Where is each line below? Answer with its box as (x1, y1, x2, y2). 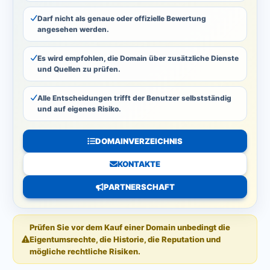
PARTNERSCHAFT (103, 181, 175, 192)
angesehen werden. (37, 25, 109, 34)
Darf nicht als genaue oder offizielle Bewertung (37, 14, 206, 23)
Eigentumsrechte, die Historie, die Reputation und (30, 234, 221, 244)
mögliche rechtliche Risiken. (30, 246, 140, 256)
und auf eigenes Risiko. (37, 104, 121, 113)
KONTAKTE (118, 159, 160, 169)
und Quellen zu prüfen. (37, 64, 121, 74)
